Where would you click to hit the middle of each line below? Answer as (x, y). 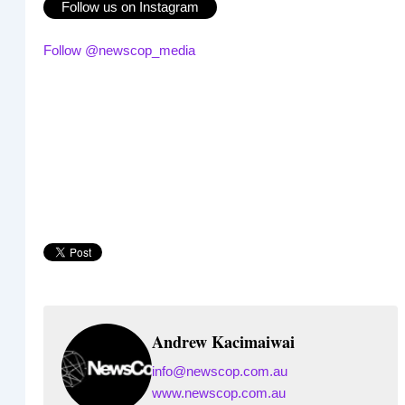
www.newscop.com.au (218, 393)
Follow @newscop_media (119, 51)
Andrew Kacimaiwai (223, 341)
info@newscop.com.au (219, 371)
